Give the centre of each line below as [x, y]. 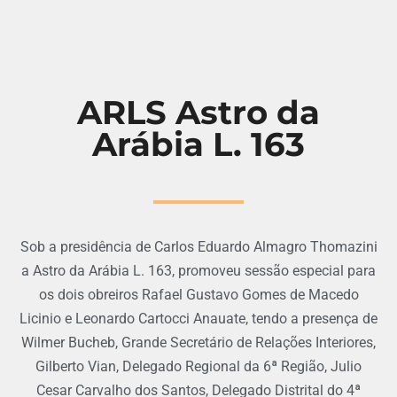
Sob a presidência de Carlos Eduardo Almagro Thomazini [198, 247]
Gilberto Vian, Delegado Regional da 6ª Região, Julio [198, 366]
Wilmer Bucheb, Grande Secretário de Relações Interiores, [198, 343]
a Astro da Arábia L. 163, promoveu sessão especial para [198, 271]
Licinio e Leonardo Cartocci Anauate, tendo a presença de [198, 319]
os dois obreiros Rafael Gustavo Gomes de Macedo [198, 295]
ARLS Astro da [198, 112]
